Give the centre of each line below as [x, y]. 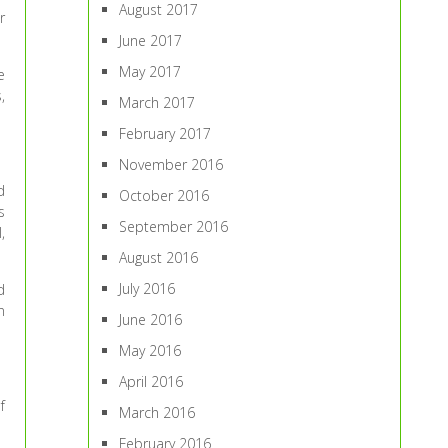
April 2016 [151, 381]
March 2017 [157, 102]
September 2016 [174, 226]
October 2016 [164, 195]
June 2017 [151, 40]
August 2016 [159, 257]
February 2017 [165, 133]
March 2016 [157, 412]
